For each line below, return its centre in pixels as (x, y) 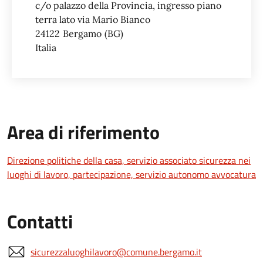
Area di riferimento (83, 132)
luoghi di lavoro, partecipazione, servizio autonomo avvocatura (131, 174)
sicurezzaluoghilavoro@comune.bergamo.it (116, 252)
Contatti (40, 221)
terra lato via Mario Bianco (93, 19)
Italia (46, 47)
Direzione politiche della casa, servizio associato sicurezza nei (129, 160)
